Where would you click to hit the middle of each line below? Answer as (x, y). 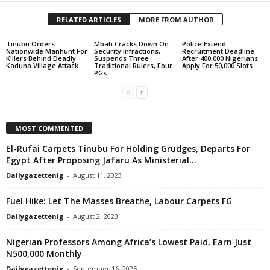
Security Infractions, (127, 51)
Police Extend (204, 44)
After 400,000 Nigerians (220, 58)
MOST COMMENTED (49, 128)
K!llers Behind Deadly (41, 58)
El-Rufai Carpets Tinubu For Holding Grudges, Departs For (128, 149)
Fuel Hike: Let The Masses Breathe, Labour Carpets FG (119, 201)
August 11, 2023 (97, 175)
